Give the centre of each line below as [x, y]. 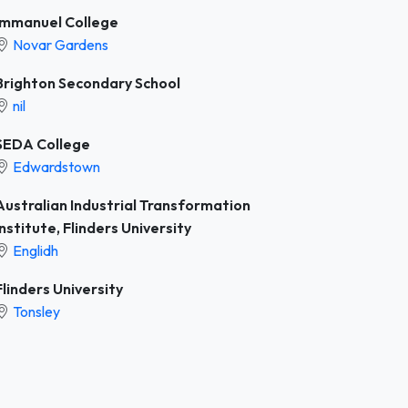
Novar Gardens [61, 44]
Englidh [36, 250]
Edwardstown [56, 166]
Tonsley [36, 311]
